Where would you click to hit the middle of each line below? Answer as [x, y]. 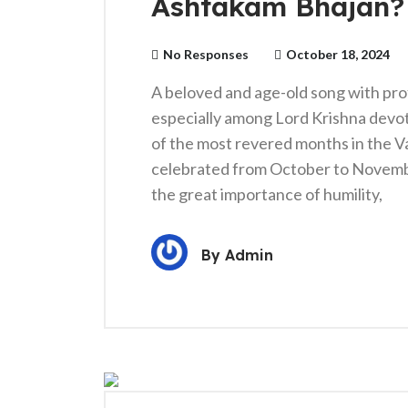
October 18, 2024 [338, 54]
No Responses [206, 54]
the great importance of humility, [267, 194]
